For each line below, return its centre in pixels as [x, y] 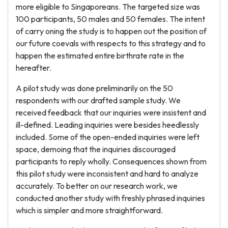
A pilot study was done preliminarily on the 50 [94, 88]
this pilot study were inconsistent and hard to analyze [107, 174]
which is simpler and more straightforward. [89, 210]
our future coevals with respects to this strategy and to [111, 43]
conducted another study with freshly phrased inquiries [110, 198]
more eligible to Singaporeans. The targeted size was [108, 7]
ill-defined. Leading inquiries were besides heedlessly [107, 125]
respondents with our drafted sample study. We [98, 100]
